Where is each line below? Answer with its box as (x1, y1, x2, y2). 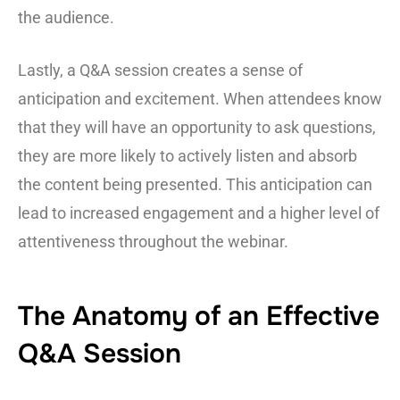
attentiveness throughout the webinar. (18, 232, 288, 252)
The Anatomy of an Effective (18, 299, 379, 334)
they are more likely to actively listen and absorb (18, 146, 357, 166)
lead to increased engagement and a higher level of (18, 204, 379, 223)
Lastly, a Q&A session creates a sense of (18, 61, 303, 80)
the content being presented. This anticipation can (18, 175, 372, 195)
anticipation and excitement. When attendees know (18, 89, 382, 109)
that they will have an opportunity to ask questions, (18, 118, 376, 137)
